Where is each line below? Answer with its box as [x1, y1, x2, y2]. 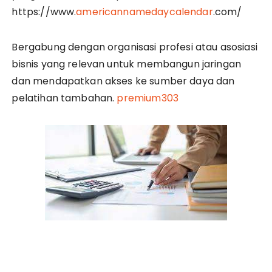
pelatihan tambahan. [12, 91, 117, 105]
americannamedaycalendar [76, 5, 213, 19]
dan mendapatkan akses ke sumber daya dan [12, 74, 235, 88]
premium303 [117, 91, 178, 105]
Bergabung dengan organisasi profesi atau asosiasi [12, 40, 257, 54]
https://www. [12, 5, 76, 19]
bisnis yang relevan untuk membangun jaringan [12, 57, 242, 71]
